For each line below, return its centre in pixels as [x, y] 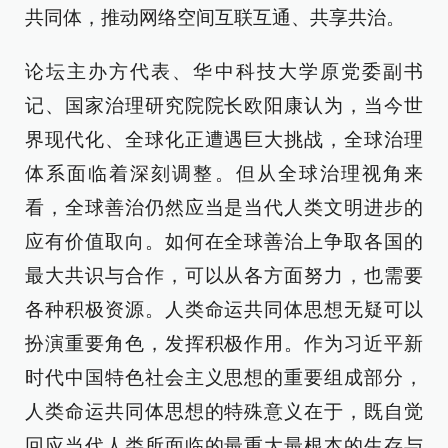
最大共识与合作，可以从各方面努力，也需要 [224, 275]
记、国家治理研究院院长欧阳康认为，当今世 [224, 105]
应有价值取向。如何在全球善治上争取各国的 [224, 241]
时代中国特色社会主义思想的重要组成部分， [224, 377]
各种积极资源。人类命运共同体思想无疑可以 [224, 309]
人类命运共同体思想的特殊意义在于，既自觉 [224, 411]
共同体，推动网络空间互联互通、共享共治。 [215, 17]
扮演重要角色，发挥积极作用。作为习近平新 [224, 343]
